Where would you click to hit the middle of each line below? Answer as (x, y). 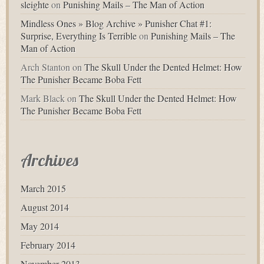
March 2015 (43, 188)
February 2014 (48, 245)
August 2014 (45, 207)
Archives (49, 160)
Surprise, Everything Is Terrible (79, 35)
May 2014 (40, 226)
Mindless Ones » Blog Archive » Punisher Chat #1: (116, 23)
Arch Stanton (45, 67)
